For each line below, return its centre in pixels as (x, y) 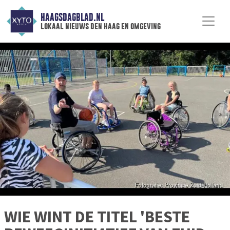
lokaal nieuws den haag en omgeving (100, 26)
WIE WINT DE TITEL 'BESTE (97, 217)
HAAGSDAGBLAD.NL (72, 17)
